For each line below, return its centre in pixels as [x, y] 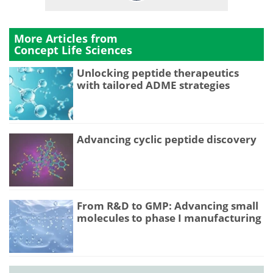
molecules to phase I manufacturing [169, 218]
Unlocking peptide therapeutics [158, 73]
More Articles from [66, 39]
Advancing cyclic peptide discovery [167, 139]
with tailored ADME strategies [153, 85]
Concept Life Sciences [73, 50]
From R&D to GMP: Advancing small [168, 205]
